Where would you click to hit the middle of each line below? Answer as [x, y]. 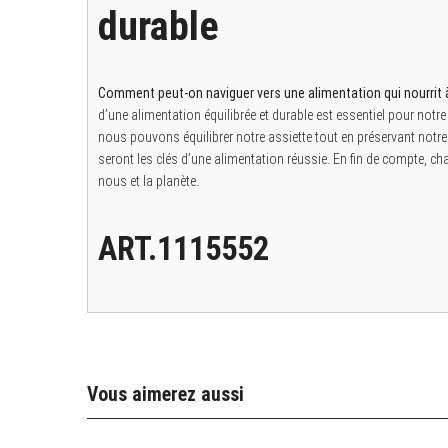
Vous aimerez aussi [165, 395]
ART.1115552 [183, 249]
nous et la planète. [148, 181]
